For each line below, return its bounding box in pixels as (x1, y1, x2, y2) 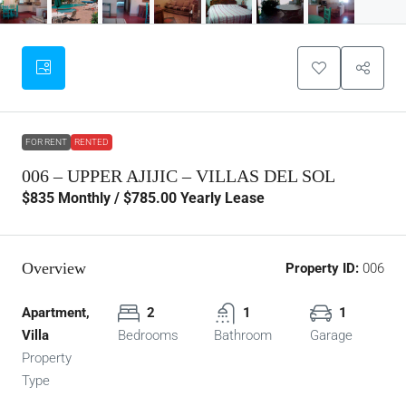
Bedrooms (118, 327, 179, 344)
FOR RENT (25, 137, 67, 148)
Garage (310, 327, 353, 344)
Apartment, (22, 304, 90, 322)
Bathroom (214, 327, 272, 344)
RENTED (74, 137, 109, 148)
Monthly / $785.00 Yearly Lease (54, 189, 265, 208)
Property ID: (285, 260, 359, 277)
